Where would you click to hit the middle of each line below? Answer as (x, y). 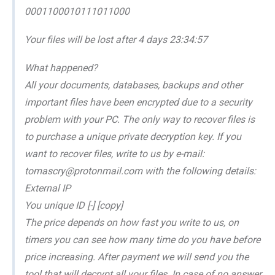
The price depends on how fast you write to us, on (132, 222)
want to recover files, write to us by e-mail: (114, 153)
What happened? (61, 68)
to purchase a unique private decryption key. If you (133, 136)
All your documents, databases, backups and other (134, 85)
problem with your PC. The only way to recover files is (140, 119)
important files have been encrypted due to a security (138, 102)
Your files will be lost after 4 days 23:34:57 (116, 39)
